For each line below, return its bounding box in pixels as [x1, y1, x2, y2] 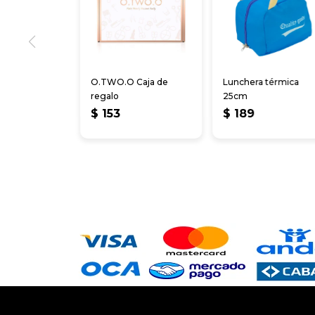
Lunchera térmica [223, 77, 300, 88]
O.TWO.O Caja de [91, 77, 169, 88]
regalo [91, 91, 120, 102]
